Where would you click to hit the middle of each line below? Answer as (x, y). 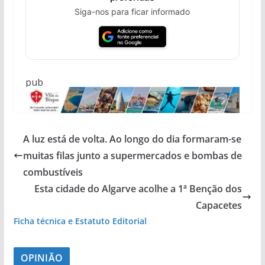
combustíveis (53, 172)
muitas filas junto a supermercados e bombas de (132, 156)
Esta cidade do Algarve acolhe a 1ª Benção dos (138, 189)
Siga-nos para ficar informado (132, 11)
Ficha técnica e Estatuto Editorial (80, 221)
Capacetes (219, 206)
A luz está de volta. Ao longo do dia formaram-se (132, 139)
